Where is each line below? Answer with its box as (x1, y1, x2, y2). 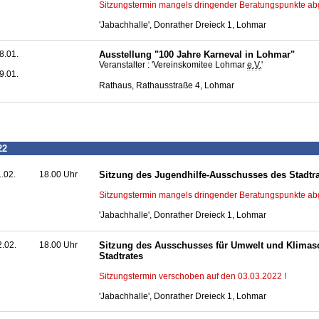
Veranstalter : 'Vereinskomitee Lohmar (99, 60, 247, 70)
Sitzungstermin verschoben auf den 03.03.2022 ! (99, 271, 286, 281)
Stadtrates (99, 250, 143, 261)
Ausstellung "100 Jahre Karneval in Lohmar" (99, 49, 295, 61)
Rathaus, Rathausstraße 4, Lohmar (99, 80, 234, 90)
